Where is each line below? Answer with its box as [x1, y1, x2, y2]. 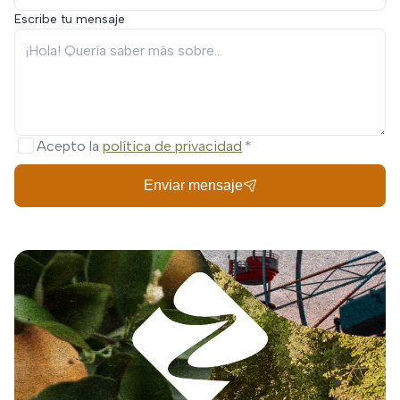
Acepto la [37, 137, 103, 154]
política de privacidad [103, 137, 242, 154]
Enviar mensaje [143, 177, 243, 193]
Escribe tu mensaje [14, 11, 125, 27]
